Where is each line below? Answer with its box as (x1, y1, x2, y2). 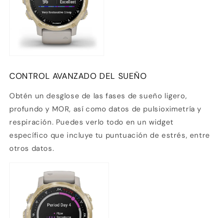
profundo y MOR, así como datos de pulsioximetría (9, 104, 195, 114)
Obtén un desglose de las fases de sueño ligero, (9, 91, 187, 101)
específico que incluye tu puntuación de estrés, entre (9, 130, 210, 141)
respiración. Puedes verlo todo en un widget (9, 117, 174, 127)
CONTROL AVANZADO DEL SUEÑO (9, 71, 147, 82)
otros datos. (9, 144, 54, 154)
